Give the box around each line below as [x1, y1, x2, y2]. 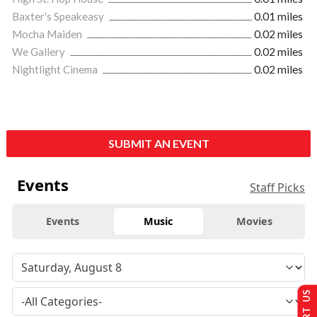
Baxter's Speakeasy [12, 10, 106, 23]
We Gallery [12, 45, 67, 59]
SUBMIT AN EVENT [108, 137, 209, 151]
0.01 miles [254, 10, 303, 23]
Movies [236, 214, 272, 229]
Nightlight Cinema [12, 63, 100, 76]
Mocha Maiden [12, 28, 84, 41]
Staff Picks [250, 180, 305, 196]
